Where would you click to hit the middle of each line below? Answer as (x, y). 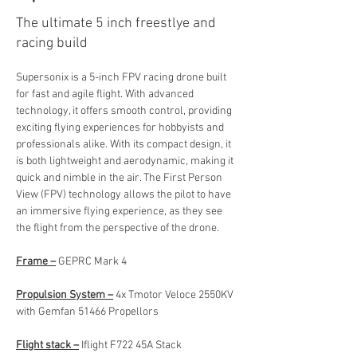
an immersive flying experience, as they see (120, 212)
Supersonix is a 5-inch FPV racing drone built (122, 78)
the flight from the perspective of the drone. (118, 228)
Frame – (36, 262)
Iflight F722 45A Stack (130, 345)
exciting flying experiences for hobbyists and (121, 128)
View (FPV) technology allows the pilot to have (125, 195)
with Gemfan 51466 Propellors (87, 312)
